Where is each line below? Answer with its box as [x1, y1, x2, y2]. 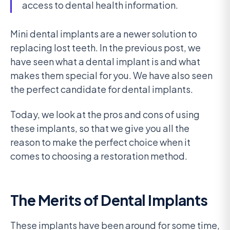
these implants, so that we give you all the [10, 122, 189, 134]
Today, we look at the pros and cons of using [10, 108, 200, 120]
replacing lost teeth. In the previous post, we [10, 42, 201, 54]
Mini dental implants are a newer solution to [10, 28, 197, 40]
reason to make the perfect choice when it [10, 136, 190, 148]
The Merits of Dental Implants [10, 190, 208, 209]
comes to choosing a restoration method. [10, 149, 187, 162]
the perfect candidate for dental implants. [10, 83, 193, 95]
